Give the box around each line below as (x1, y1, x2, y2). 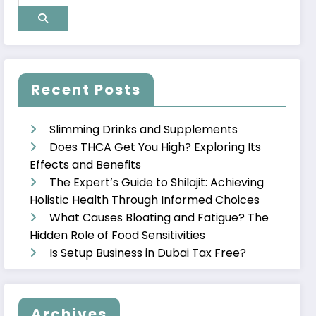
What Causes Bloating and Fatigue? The (49, 209, 269, 226)
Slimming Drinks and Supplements (49, 121, 238, 138)
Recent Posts (31, 79, 142, 99)
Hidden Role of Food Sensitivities (30, 226, 206, 243)
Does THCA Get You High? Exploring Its (49, 138, 262, 155)
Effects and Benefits (30, 156, 142, 173)
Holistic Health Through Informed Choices (30, 191, 260, 208)
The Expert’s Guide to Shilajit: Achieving (49, 174, 265, 190)
